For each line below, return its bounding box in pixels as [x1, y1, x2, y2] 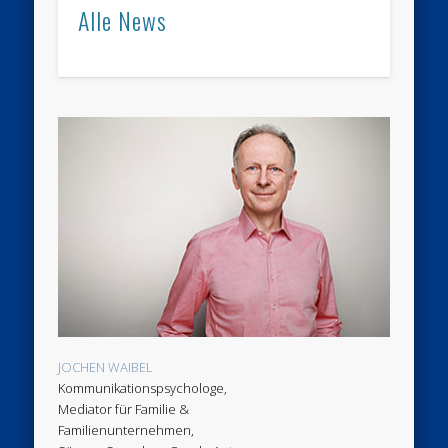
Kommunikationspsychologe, [58, 379, 228, 398]
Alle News [78, 2, 168, 39]
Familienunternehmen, [58, 421, 195, 440]
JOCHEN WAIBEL [58, 358, 154, 377]
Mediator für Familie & [58, 400, 190, 419]
